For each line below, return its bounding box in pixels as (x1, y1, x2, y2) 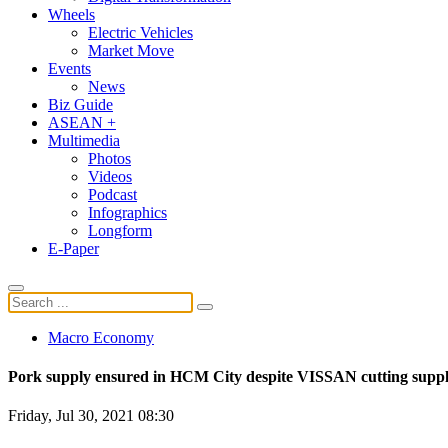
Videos (88, 167, 132, 185)
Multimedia (48, 131, 120, 149)
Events (48, 59, 91, 77)
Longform (88, 221, 152, 239)
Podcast (88, 185, 137, 203)
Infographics (88, 203, 167, 221)
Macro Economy (48, 328, 154, 346)
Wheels (48, 5, 95, 23)
